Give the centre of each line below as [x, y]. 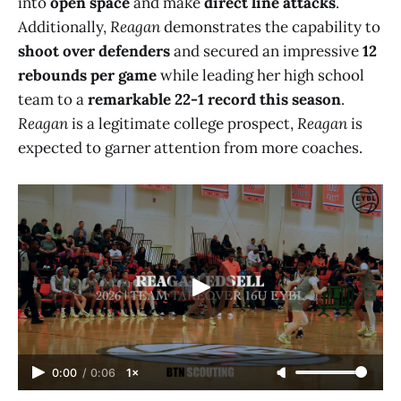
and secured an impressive [266, 51]
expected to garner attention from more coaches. [190, 147]
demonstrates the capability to [270, 26]
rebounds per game [87, 75]
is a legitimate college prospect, [183, 123]
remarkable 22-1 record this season [214, 99]
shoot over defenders [94, 51]
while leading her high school [260, 75]
